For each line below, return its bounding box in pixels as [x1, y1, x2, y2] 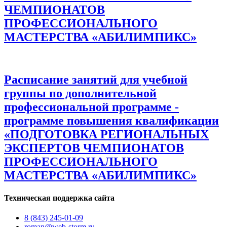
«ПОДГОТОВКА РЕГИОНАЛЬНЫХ [4, 128, 209, 141]
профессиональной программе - [4, 100, 179, 114]
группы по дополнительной [4, 87, 157, 100]
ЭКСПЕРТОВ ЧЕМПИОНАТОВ [4, 141, 184, 155]
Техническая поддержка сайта [4, 193, 115, 202]
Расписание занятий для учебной [4, 73, 187, 87]
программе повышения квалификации [4, 114, 219, 128]
